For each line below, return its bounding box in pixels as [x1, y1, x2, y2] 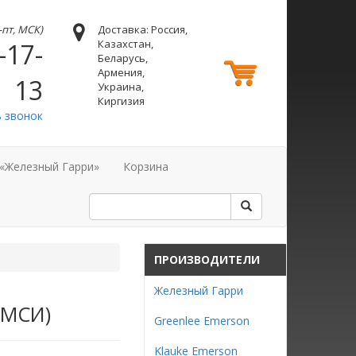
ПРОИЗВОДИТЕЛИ [154, 252, 260, 267]
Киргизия [97, 94, 145, 108]
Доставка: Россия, [97, 22, 188, 37]
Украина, [97, 79, 144, 94]
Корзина [123, 159, 168, 174]
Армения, [97, 65, 145, 79]
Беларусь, [97, 51, 148, 65]
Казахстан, [97, 37, 153, 51]
